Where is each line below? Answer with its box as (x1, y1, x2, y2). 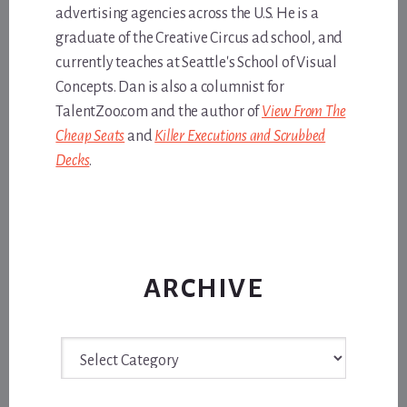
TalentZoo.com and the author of (55, 103, 262, 120)
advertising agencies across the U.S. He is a (55, 5, 319, 22)
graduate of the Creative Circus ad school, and (55, 29, 343, 46)
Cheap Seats (55, 127, 125, 144)
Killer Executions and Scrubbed (154, 127, 326, 144)
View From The (262, 103, 346, 120)
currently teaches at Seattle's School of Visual (55, 54, 337, 71)
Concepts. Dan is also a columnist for (55, 78, 284, 95)
